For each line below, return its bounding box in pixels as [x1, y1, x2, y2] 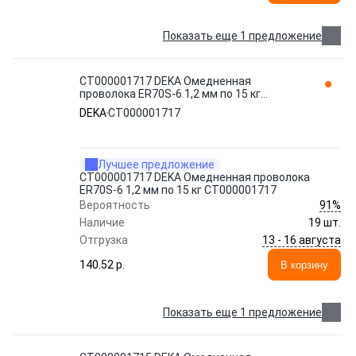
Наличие [79, 216, 125, 229]
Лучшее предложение [98, 158, 215, 171]
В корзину [281, 258, 328, 271]
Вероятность [79, 199, 150, 211]
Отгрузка [79, 234, 128, 246]
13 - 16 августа [262, 233, 341, 246]
